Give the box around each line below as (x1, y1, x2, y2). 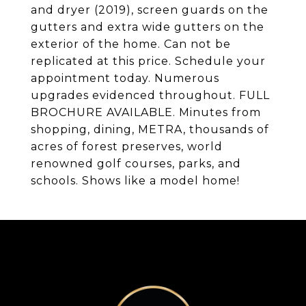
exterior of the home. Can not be (31, 38, 231, 51)
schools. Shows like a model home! (31, 174, 240, 187)
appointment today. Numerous (31, 72, 219, 85)
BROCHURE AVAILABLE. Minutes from (31, 106, 261, 119)
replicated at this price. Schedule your (31, 55, 266, 68)
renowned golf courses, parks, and (31, 157, 241, 170)
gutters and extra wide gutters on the (31, 20, 264, 33)
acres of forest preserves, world (31, 140, 223, 153)
